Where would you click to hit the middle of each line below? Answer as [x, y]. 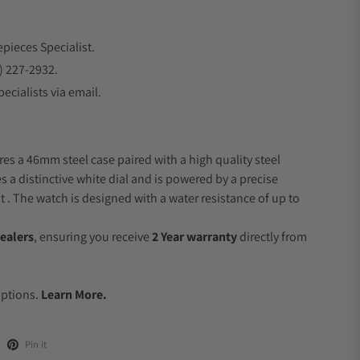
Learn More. [74, 295]
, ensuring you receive [93, 237]
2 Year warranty [194, 237]
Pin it [36, 344]
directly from [272, 237]
